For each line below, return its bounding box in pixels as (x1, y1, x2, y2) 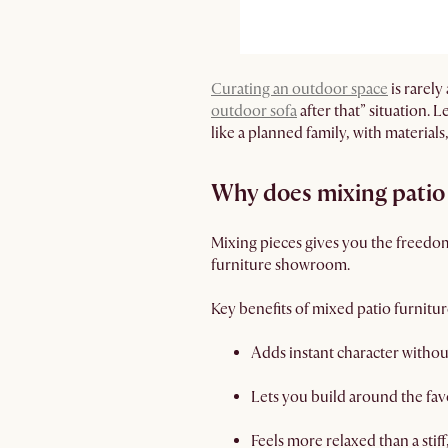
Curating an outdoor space (211, 79, 388, 99)
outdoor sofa (211, 101, 297, 121)
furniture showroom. (211, 255, 350, 275)
